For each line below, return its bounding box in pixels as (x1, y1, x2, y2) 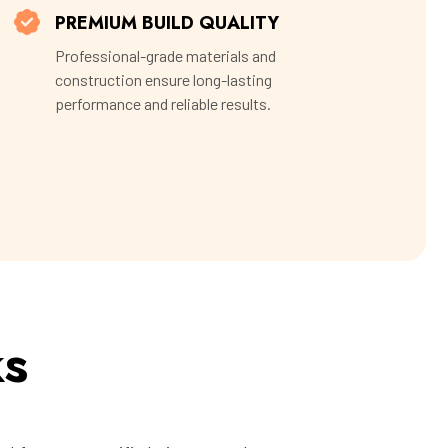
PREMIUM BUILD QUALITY (55, 10, 279, 37)
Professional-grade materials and (55, 46, 276, 66)
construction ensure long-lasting (55, 70, 272, 90)
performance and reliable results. (55, 94, 271, 114)
